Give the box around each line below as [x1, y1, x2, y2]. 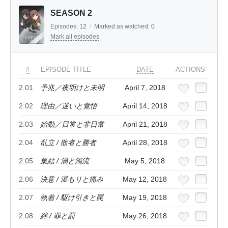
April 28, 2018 [122, 138, 167, 147]
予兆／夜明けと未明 [40, 83, 104, 92]
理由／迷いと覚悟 [40, 102, 97, 110]
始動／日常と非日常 [40, 120, 104, 129]
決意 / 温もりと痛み [40, 175, 103, 184]
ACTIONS [176, 66, 205, 74]
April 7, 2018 [124, 83, 165, 92]
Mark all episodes [50, 33, 99, 41]
